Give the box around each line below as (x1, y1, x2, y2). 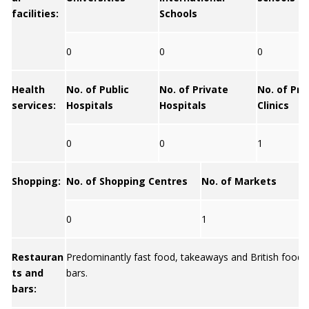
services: (12, 99, 56, 112)
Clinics (257, 99, 289, 112)
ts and (12, 266, 43, 279)
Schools (159, 7, 197, 20)
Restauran (12, 250, 63, 263)
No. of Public (66, 83, 129, 96)
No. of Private (159, 83, 228, 96)
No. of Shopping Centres (66, 175, 188, 188)
